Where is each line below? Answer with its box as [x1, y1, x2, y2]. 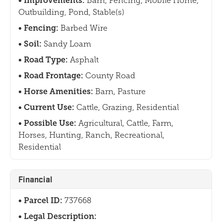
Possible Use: [24, 118, 78, 128]
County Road [85, 71, 135, 80]
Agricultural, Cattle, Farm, [78, 119, 173, 128]
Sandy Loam [44, 40, 91, 49]
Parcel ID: [24, 196, 64, 206]
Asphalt [70, 55, 99, 64]
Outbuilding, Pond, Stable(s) [18, 8, 124, 17]
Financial [18, 173, 53, 185]
